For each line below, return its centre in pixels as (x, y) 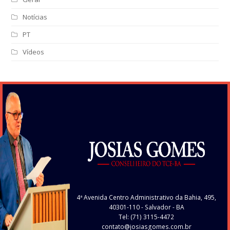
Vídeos (34, 52)
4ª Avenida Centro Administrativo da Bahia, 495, (146, 198)
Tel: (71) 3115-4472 (146, 217)
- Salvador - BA (162, 207)
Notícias (35, 17)
